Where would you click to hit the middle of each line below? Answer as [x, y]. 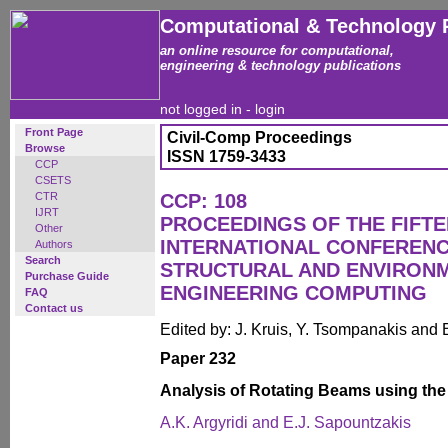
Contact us [54, 308]
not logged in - [207, 109]
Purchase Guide [67, 276]
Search [43, 260]
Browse [45, 148]
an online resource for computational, [277, 50]
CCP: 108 [203, 201]
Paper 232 [198, 358]
